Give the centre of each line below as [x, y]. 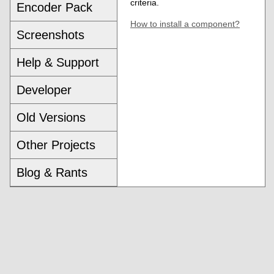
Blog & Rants [52, 172]
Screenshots [50, 35]
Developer [44, 90]
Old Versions [51, 117]
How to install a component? [185, 24]
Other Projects [56, 145]
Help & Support [58, 62]
